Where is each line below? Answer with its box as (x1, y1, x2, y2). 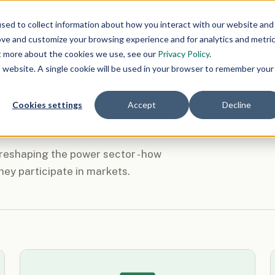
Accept (128, 99, 156, 110)
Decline (222, 99, 251, 110)
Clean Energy (192, 14, 252, 25)
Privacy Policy (158, 48, 209, 59)
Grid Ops (153, 14, 192, 25)
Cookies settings (12, 99, 82, 110)
